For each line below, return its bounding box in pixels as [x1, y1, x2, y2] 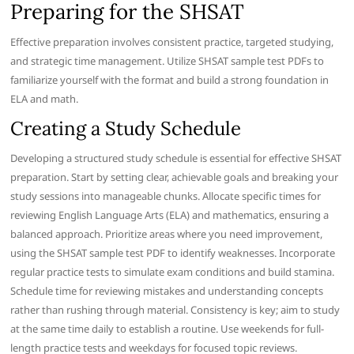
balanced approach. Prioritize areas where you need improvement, [10, 227, 323, 242]
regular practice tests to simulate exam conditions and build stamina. [10, 265, 335, 280]
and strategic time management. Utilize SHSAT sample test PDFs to [10, 54, 325, 69]
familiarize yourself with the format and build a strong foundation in [10, 73, 330, 88]
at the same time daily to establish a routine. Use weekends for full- [10, 322, 325, 337]
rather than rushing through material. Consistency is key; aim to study [10, 303, 341, 318]
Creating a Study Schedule [10, 116, 242, 141]
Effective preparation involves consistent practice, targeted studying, [10, 35, 334, 50]
